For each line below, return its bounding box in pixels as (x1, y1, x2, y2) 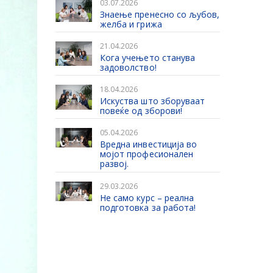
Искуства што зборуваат (100, 94, 205, 107)
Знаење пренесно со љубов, (100, 8, 220, 20)
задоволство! (100, 61, 157, 73)
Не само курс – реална (100, 191, 194, 204)
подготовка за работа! (100, 201, 196, 213)
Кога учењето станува (100, 51, 195, 63)
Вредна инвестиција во (100, 138, 197, 150)
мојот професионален (100, 147, 193, 160)
